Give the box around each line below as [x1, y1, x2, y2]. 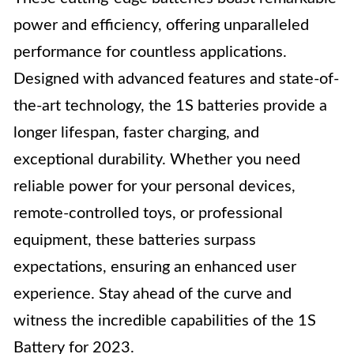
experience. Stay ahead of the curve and [13, 286, 292, 302]
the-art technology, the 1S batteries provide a [13, 98, 327, 114]
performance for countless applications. [13, 44, 287, 60]
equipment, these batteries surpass [13, 232, 256, 248]
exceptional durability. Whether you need [13, 152, 300, 168]
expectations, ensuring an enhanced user [13, 259, 296, 275]
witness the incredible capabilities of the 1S [13, 313, 316, 329]
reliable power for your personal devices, [13, 179, 296, 194]
